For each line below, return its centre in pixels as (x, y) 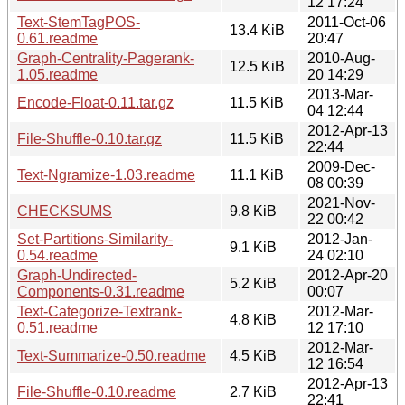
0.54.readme (57, 255)
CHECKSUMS (65, 211)
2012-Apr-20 (348, 275)
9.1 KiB (253, 247)
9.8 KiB (253, 211)
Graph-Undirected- (77, 275)
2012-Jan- (340, 239)
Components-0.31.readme (101, 291)
